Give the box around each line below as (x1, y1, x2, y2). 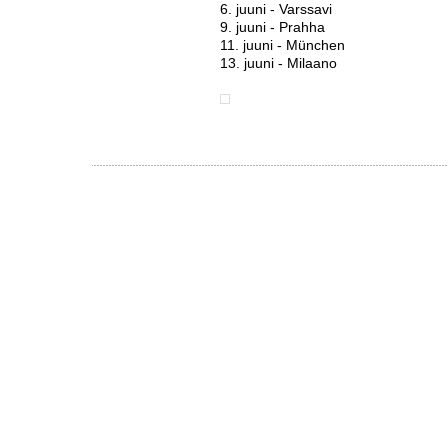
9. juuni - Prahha (219, 18, 325, 35)
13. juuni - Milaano (219, 54, 337, 71)
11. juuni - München (219, 36, 345, 53)
